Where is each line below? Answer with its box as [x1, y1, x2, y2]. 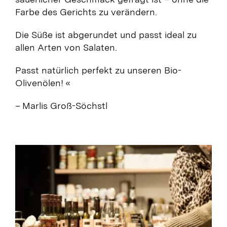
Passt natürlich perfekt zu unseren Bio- [15, 64, 181, 75]
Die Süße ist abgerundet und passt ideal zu [15, 29, 197, 40]
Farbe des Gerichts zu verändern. [15, 6, 157, 17]
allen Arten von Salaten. [15, 42, 117, 53]
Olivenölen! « [15, 77, 70, 88]
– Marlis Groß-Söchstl [15, 100, 107, 111]
